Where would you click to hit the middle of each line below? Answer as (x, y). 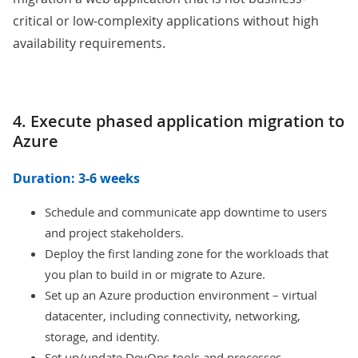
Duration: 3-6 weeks (76, 179)
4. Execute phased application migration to (179, 121)
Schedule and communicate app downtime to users (186, 212)
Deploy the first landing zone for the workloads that (187, 254)
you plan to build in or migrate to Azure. (155, 274)
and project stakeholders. (114, 233)
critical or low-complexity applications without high (166, 21)
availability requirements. (89, 44)
